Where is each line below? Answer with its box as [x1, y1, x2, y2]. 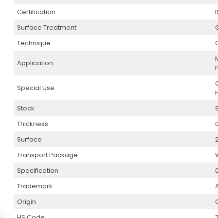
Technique [17, 38, 51, 48]
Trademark [17, 182, 53, 191]
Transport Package [17, 150, 78, 160]
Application [17, 58, 54, 68]
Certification [17, 7, 56, 17]
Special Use [17, 83, 55, 92]
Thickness [17, 119, 49, 128]
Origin [17, 197, 36, 206]
